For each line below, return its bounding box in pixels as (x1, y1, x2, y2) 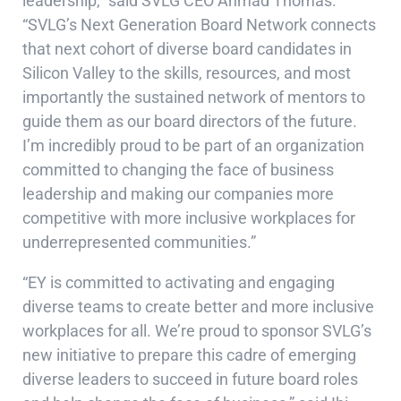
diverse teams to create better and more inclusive (22, 297, 374, 317)
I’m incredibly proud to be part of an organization (22, 136, 364, 156)
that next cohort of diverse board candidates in (22, 39, 352, 59)
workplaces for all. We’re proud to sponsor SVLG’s (22, 321, 371, 341)
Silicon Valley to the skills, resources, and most (22, 64, 351, 83)
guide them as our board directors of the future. (22, 112, 357, 132)
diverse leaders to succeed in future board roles (22, 370, 358, 389)
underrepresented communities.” (22, 233, 256, 252)
